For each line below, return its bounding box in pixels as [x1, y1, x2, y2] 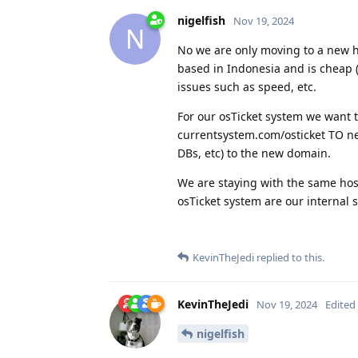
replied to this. [254, 249, 324, 265]
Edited [325, 296, 356, 312]
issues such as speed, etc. [177, 78, 316, 94]
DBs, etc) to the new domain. [177, 145, 331, 161]
